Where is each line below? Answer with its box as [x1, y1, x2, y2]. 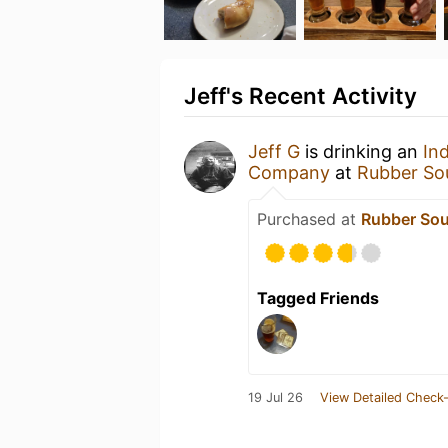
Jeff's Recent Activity [184, 82, 417, 109]
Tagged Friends [257, 288, 379, 308]
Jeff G [248, 141, 300, 162]
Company [248, 162, 330, 183]
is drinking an [300, 141, 423, 162]
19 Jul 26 [248, 390, 303, 405]
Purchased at [257, 209, 361, 229]
